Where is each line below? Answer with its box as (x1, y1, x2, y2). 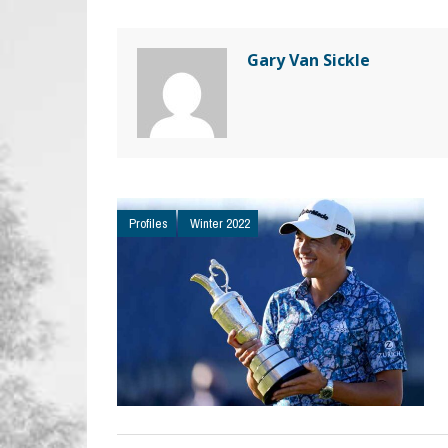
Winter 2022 (190, 215, 250, 232)
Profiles (129, 215, 168, 232)
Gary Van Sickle (247, 49, 370, 71)
